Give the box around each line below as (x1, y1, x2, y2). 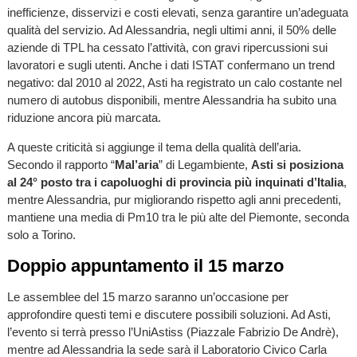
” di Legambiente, (158, 157, 251, 171)
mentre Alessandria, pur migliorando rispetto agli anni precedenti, (6, 192, 341, 206)
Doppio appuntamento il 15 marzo (6, 256, 284, 277)
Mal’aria (114, 157, 159, 171)
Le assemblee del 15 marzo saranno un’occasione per (6, 290, 288, 304)
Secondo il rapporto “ (6, 157, 115, 171)
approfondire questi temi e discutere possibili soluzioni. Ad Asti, (6, 308, 331, 322)
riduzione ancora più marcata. (6, 110, 161, 124)
